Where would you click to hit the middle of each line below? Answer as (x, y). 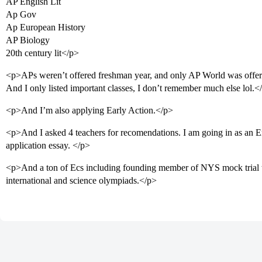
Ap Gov (21, 14)
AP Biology (28, 40)
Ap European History (46, 27)
